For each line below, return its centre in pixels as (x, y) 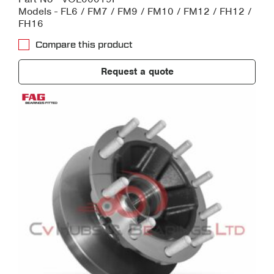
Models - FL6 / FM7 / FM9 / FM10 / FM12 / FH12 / (135, 12)
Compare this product (84, 45)
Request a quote (137, 72)
